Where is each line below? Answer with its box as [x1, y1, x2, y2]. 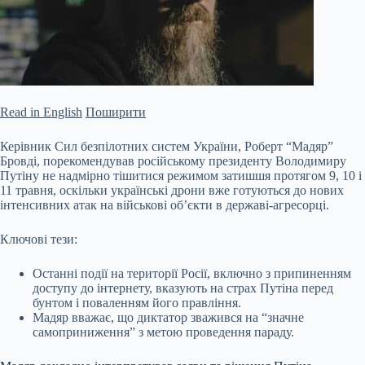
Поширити [86, 105, 146, 119]
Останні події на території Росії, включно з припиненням [33, 266, 351, 280]
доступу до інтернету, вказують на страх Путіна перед [33, 281, 333, 295]
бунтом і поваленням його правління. [33, 296, 241, 310]
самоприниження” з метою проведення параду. [33, 325, 294, 339]
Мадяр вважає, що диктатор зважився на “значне [33, 310, 304, 324]
